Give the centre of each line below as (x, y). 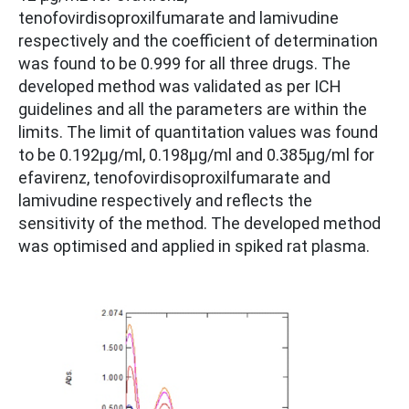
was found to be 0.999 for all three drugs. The (184, 64)
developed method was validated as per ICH (180, 87)
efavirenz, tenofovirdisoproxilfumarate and (174, 178)
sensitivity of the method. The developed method (199, 224)
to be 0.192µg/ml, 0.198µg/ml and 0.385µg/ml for (196, 155)
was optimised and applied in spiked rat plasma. (194, 246)
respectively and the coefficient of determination (198, 41)
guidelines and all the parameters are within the (193, 110)
